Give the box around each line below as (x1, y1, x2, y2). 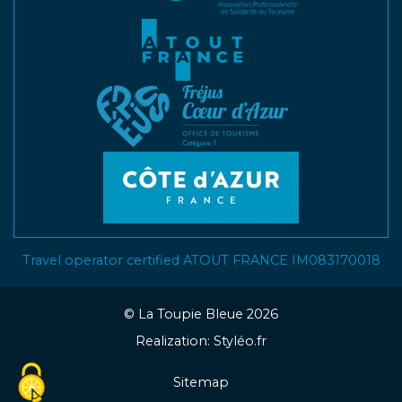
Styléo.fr (214, 333, 267, 349)
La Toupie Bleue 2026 (135, 306, 278, 322)
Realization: (135, 333, 214, 349)
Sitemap (173, 374, 229, 390)
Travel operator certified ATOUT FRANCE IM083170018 (22, 252, 380, 268)
